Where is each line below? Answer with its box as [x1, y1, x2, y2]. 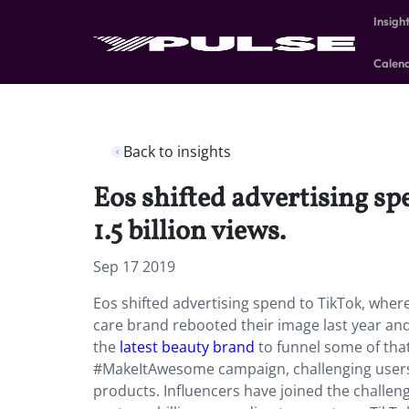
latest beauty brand [120, 337, 255, 357]
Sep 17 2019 [93, 257, 175, 277]
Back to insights [123, 142, 231, 162]
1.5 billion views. [93, 213, 286, 251]
